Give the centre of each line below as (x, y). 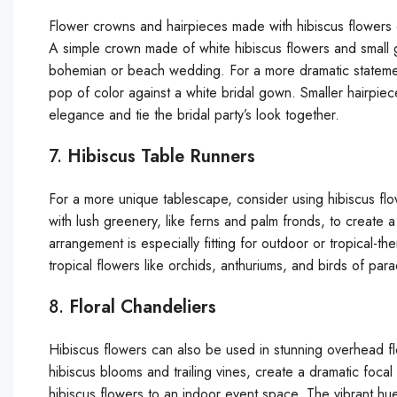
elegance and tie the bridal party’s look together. (194, 114)
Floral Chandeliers (143, 307)
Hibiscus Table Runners (161, 156)
